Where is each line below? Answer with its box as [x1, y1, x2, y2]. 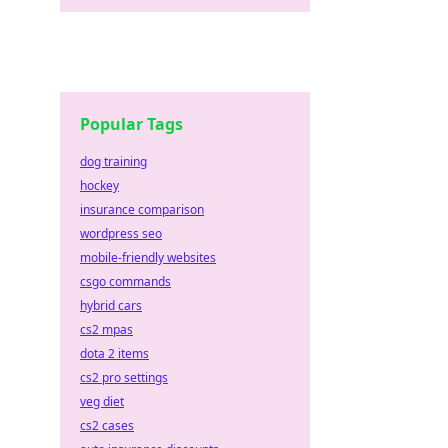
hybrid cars [80, 297, 142, 314]
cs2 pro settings [80, 369, 168, 386]
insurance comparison [80, 201, 204, 218]
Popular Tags [80, 113, 183, 135]
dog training [80, 153, 147, 170]
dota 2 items [80, 345, 149, 362]
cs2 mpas [80, 321, 133, 338]
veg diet [80, 393, 124, 410]
